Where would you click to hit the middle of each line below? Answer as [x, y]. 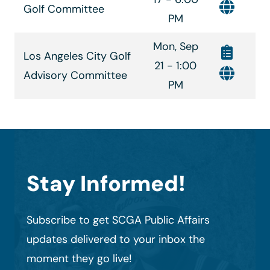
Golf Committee [64, 9]
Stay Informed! [106, 183]
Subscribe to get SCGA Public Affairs [118, 220]
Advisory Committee [75, 75]
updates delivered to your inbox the [116, 239]
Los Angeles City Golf [77, 56]
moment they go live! [79, 258]
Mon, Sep [175, 46]
